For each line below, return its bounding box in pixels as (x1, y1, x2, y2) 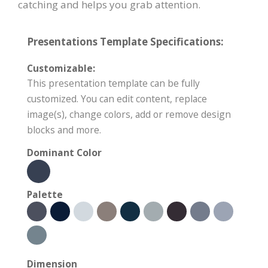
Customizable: (27, 62, 95, 75)
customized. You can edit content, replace (27, 92, 207, 106)
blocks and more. (27, 123, 101, 137)
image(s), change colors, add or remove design (27, 108, 231, 121)
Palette (27, 188, 63, 202)
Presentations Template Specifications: (27, 35, 224, 49)
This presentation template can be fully (27, 77, 200, 90)
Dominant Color (27, 146, 102, 160)
